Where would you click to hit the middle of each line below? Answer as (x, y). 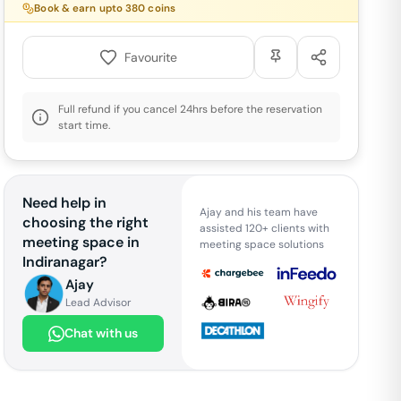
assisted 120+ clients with (264, 228)
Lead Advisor (98, 303)
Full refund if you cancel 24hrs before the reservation (191, 109)
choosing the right (86, 222)
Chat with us (101, 333)
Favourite (151, 57)
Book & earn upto (80, 9)
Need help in (65, 203)
